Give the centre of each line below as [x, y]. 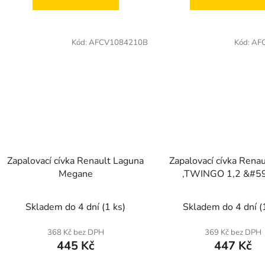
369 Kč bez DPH [233, 232]
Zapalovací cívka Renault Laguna [76, 161]
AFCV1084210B [118, 43]
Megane [75, 174]
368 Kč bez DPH [75, 232]
